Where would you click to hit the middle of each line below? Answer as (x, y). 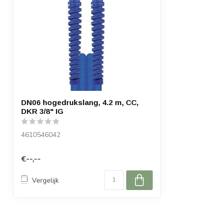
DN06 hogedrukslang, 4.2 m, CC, (80, 102)
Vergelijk (45, 180)
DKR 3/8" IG (42, 111)
